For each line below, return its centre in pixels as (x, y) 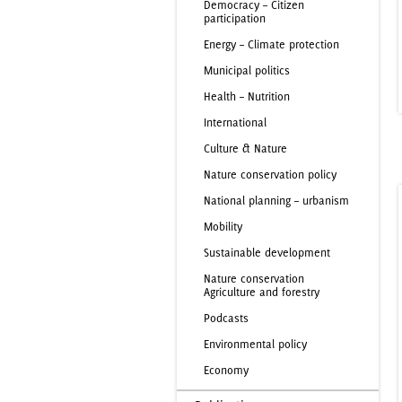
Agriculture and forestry (262, 292)
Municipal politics (247, 70)
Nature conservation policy (270, 175)
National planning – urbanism (276, 201)
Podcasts (226, 318)
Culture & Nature (245, 149)
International (235, 122)
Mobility (223, 227)
